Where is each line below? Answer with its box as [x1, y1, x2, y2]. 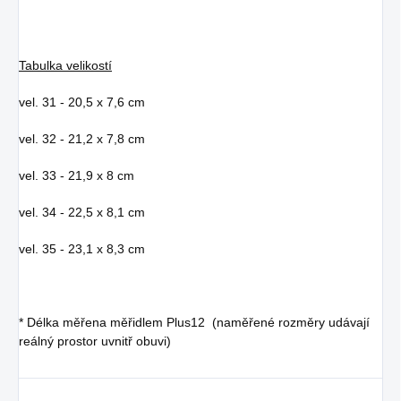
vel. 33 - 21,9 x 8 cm [19, 167, 134, 183]
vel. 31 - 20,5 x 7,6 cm [19, 94, 145, 109]
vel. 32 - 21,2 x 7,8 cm [19, 131, 145, 146]
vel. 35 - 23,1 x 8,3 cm [19, 241, 145, 256]
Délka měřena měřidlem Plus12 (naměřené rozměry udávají [27, 314, 370, 329]
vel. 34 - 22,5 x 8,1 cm [19, 204, 145, 219]
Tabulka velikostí [19, 57, 112, 73]
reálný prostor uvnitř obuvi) [19, 333, 171, 348]
